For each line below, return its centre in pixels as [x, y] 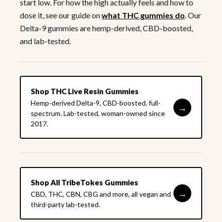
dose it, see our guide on [61, 15]
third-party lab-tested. [65, 205]
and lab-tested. [45, 41]
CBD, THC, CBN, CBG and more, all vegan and [101, 194]
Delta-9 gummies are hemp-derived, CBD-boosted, [106, 28]
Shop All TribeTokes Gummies [84, 183]
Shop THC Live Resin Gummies [85, 91]
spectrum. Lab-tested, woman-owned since [98, 113]
